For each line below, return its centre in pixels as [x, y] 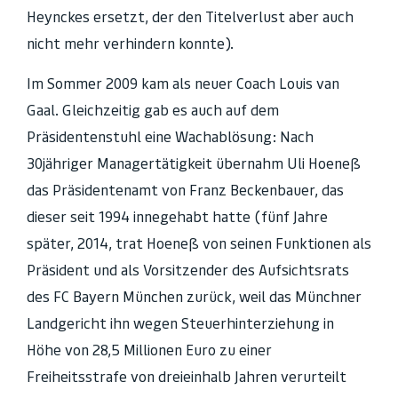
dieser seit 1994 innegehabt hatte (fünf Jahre [177, 216]
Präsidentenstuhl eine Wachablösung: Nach [170, 136]
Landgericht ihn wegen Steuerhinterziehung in [180, 323]
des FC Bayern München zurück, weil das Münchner [194, 296]
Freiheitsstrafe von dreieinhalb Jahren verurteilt [187, 376]
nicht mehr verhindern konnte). [130, 44]
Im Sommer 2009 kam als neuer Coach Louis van [183, 83]
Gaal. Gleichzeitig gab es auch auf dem [153, 110]
